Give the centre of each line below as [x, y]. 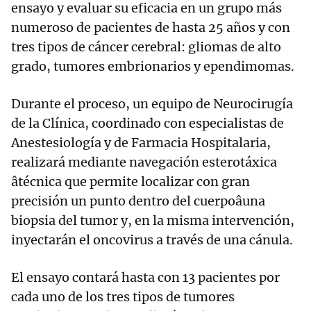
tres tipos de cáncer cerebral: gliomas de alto [146, 47]
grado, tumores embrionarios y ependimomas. [153, 67]
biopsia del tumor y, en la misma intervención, [153, 221]
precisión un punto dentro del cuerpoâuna [138, 201]
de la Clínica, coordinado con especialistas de [148, 124]
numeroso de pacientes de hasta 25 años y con [151, 28]
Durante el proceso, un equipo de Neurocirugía [152, 104]
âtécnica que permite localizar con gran [131, 182]
